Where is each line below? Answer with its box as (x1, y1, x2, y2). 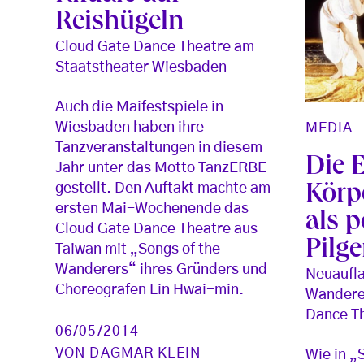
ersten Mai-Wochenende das (55, 201, 249, 216)
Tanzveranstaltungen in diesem (55, 140, 262, 155)
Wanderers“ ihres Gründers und (55, 262, 267, 277)
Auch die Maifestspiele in (55, 99, 223, 115)
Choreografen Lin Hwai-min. (55, 282, 244, 297)
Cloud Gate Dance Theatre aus (55, 221, 258, 236)
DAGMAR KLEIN (89, 345, 201, 360)
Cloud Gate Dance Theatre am (55, 39, 254, 54)
